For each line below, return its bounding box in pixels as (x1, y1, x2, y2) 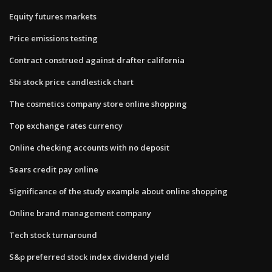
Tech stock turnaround (9, 229, 97, 240)
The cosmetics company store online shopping (9, 98, 187, 109)
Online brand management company (9, 207, 151, 219)
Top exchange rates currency (9, 120, 123, 131)
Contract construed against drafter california (9, 54, 185, 66)
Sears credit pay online (9, 163, 98, 175)
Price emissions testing (9, 32, 98, 44)
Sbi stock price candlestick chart (9, 76, 134, 87)
